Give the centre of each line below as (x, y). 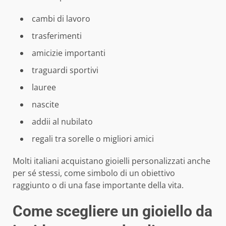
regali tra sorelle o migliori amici (93, 138)
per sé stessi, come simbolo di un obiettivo (94, 173)
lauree (44, 87)
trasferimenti (57, 36)
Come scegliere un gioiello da (112, 211)
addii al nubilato (62, 121)
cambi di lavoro (61, 18)
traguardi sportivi (65, 70)
